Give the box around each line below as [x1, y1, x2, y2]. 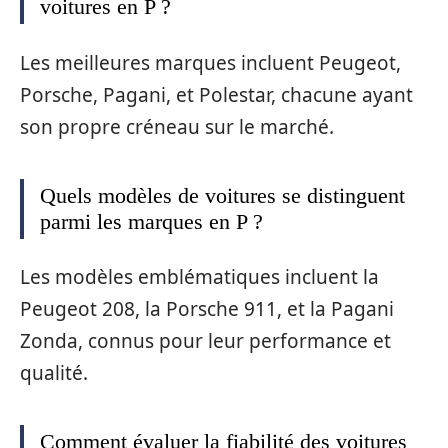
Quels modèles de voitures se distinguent [40, 182, 405, 208]
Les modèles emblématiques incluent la [20, 264, 379, 291]
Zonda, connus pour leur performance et [20, 328, 391, 355]
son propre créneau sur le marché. [20, 113, 334, 140]
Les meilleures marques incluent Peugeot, [20, 49, 401, 76]
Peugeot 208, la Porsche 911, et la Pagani [20, 296, 394, 323]
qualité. [20, 360, 88, 387]
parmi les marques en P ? [40, 208, 263, 234]
